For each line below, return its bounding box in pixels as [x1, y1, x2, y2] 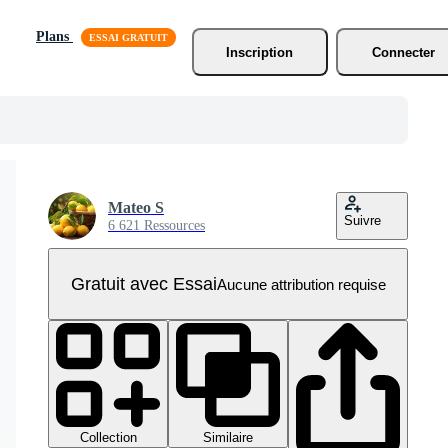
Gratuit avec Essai [70, 273, 217, 294]
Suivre [344, 213, 381, 228]
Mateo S [108, 199, 164, 216]
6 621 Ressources [108, 218, 205, 233]
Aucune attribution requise [216, 275, 386, 293]
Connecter [372, 44, 436, 60]
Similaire [203, 430, 253, 445]
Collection [79, 430, 137, 445]
